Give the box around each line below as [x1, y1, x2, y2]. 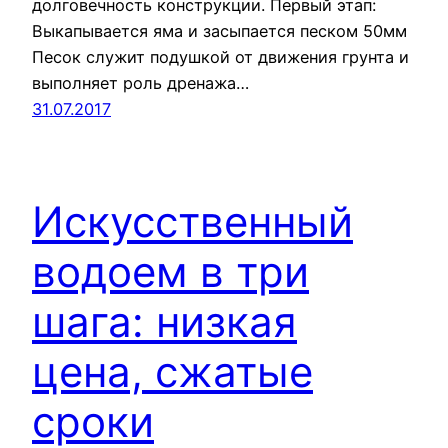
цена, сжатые [32, 346, 313, 398]
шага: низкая [32, 296, 297, 348]
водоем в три [32, 246, 309, 298]
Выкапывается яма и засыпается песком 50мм [32, 21, 407, 42]
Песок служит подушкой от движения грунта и [32, 47, 409, 68]
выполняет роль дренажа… [32, 73, 249, 94]
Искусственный [32, 196, 353, 248]
